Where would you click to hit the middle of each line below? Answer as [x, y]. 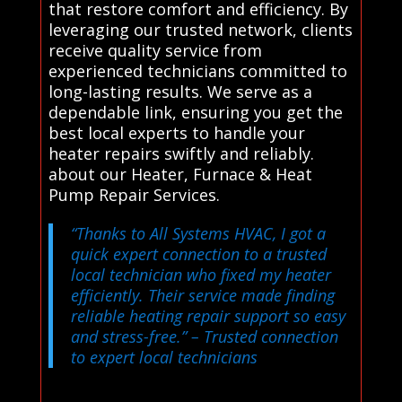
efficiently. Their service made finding [202, 295]
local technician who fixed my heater [201, 274]
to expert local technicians [164, 357]
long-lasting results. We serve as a [180, 91]
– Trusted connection [262, 336]
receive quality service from [155, 50]
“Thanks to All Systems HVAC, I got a [198, 233]
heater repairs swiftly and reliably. [181, 153]
